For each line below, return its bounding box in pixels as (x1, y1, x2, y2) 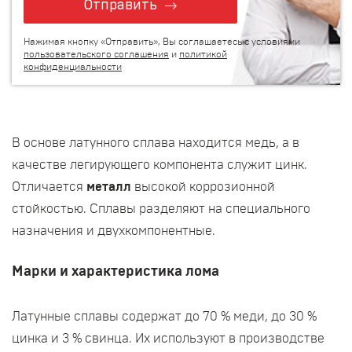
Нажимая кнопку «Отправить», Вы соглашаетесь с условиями (24, 37, 300, 46)
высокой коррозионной (134, 181, 275, 193)
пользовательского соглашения (24, 49, 169, 59)
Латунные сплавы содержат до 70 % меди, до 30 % (12, 310, 317, 323)
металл (86, 181, 134, 193)
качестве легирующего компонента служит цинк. (12, 159, 307, 171)
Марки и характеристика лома (12, 265, 219, 279)
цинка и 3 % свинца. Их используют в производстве (12, 332, 324, 345)
